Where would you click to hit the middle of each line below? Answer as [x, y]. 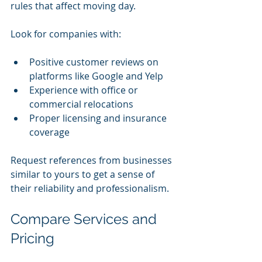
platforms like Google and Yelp [96, 76]
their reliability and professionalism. [90, 189]
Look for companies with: [66, 34]
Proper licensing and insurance [99, 118]
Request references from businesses [92, 161]
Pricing [32, 239]
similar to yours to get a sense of [84, 175]
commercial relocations [81, 104]
